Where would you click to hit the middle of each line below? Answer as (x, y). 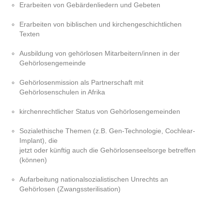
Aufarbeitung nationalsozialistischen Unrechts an (94, 179)
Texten (30, 34)
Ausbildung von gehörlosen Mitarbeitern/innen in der (100, 53)
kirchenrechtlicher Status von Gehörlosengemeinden (100, 111)
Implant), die (39, 140)
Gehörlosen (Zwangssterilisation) (70, 189)
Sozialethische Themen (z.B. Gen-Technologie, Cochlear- (107, 131)
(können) (33, 160)
